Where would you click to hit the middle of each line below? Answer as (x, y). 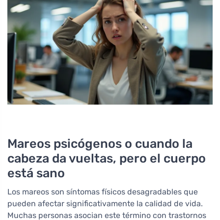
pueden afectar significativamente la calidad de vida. (105, 204)
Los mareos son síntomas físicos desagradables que (103, 192)
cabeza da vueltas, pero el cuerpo (107, 158)
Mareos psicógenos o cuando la (100, 144)
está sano (36, 173)
